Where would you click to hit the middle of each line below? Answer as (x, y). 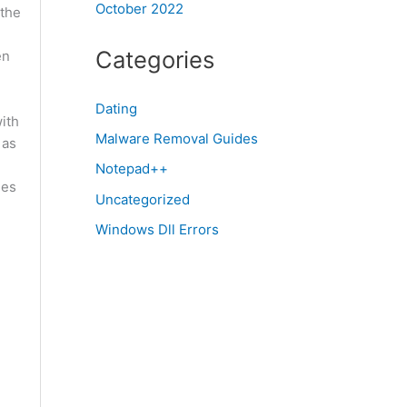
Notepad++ (131, 169)
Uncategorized (142, 199)
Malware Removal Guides (176, 139)
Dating (116, 108)
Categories (154, 60)
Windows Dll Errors (157, 229)
